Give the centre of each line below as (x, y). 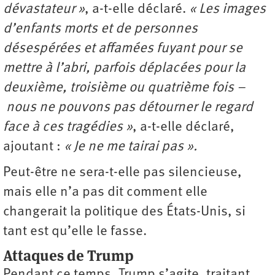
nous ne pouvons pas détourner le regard (128, 107)
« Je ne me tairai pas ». (130, 147)
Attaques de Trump (68, 255)
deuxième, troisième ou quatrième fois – (124, 88)
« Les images (227, 9)
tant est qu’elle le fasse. (75, 231)
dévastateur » (44, 9)
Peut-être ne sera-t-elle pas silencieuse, (122, 172)
